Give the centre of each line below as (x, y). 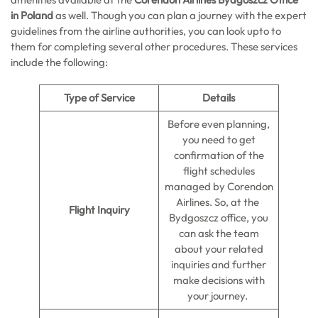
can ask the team (219, 233)
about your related (219, 249)
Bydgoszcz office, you (219, 218)
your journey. (219, 296)
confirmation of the (219, 155)
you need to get (219, 139)
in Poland (33, 15)
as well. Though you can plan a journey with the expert (181, 15)
